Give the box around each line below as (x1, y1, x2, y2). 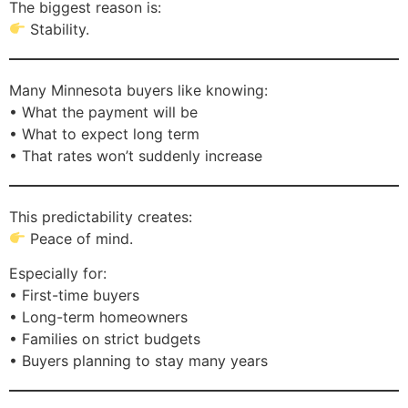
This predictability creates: (9, 207, 192, 226)
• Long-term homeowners (9, 308, 188, 327)
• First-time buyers (9, 286, 139, 305)
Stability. (25, 19, 90, 38)
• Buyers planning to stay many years (9, 352, 268, 371)
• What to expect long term (9, 124, 199, 143)
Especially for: (9, 264, 107, 283)
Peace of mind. (25, 229, 134, 248)
